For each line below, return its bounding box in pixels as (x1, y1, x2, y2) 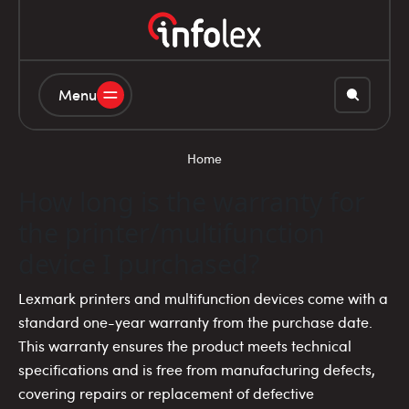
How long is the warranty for (18, 184, 365, 220)
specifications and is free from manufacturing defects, (18, 360, 375, 381)
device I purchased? (18, 246, 259, 282)
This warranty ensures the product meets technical (18, 336, 351, 357)
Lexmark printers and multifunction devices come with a (18, 288, 388, 309)
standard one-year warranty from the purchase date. (18, 312, 372, 333)
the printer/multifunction (18, 215, 325, 251)
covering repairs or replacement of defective (18, 383, 314, 404)
